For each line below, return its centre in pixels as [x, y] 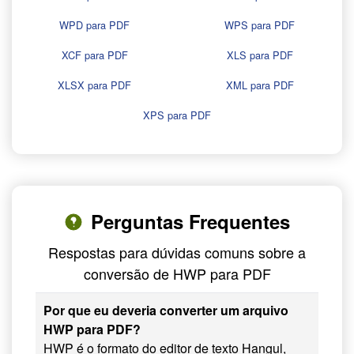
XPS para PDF [177, 115]
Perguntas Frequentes [190, 222]
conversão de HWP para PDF [177, 274]
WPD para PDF [94, 25]
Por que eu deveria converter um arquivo [166, 311]
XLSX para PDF [94, 85]
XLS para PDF [260, 55]
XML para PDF [260, 85]
